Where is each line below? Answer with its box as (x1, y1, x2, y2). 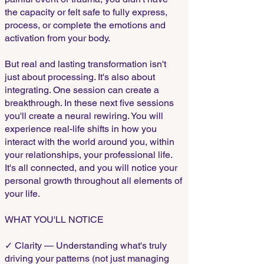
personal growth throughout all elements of (5, 175, 182, 186)
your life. (5, 188, 40, 199)
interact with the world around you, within (5, 136, 174, 147)
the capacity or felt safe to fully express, (5, 6, 167, 18)
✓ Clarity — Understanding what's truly (5, 240, 167, 251)
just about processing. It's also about (5, 71, 155, 82)
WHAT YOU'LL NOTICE (5, 214, 104, 225)
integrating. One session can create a (5, 84, 159, 95)
